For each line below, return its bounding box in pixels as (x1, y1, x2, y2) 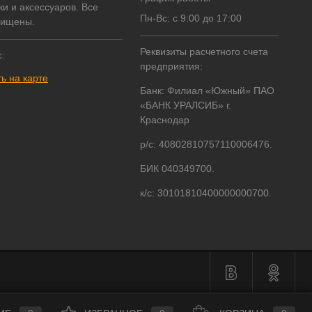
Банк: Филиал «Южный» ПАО (140, 85, 274, 97)
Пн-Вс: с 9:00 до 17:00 (140, 13, 242, 24)
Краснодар (140, 114, 189, 126)
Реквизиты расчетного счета (140, 46, 268, 58)
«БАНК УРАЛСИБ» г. (140, 100, 231, 111)
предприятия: (140, 61, 203, 72)
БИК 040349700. (140, 163, 214, 175)
